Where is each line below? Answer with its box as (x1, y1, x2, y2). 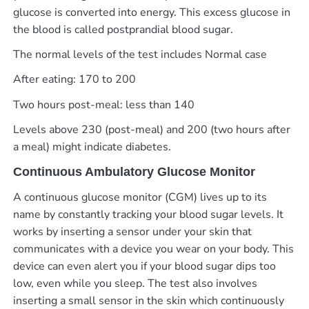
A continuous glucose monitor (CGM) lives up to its (12, 189, 267, 205)
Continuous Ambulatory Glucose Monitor (12, 165, 255, 179)
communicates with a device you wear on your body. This (12, 241, 294, 257)
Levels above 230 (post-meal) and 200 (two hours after (12, 122, 290, 138)
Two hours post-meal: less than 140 (12, 97, 195, 112)
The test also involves (147, 275, 257, 291)
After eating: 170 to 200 (12, 72, 136, 88)
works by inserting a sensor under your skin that (12, 223, 252, 239)
